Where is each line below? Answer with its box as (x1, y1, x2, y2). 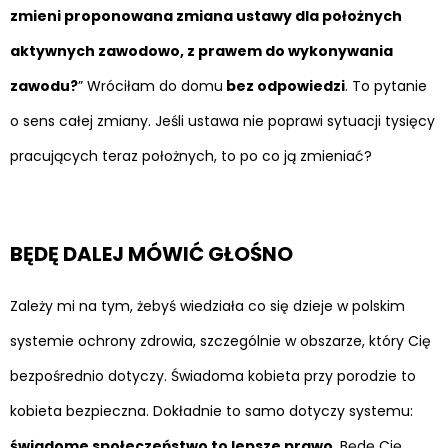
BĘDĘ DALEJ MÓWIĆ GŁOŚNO (10, 239, 293, 268)
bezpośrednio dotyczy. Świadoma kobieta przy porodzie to (10, 365, 416, 386)
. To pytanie (345, 76, 427, 97)
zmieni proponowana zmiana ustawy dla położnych (10, 6, 402, 27)
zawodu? (10, 76, 78, 97)
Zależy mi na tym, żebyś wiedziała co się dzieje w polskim (10, 295, 405, 316)
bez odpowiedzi (223, 76, 345, 97)
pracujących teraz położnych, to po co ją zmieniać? (10, 146, 372, 167)
